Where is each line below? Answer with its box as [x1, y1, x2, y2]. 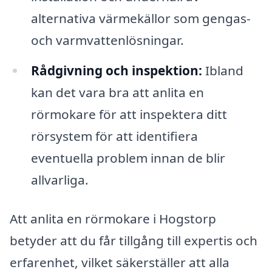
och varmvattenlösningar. [30, 32, 184, 49]
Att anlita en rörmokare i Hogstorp [10, 210, 216, 227]
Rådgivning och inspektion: [30, 62, 202, 80]
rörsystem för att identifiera [30, 127, 198, 145]
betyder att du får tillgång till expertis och [10, 232, 257, 249]
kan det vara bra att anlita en [30, 84, 204, 101]
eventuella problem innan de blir [30, 149, 225, 167]
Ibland [202, 62, 243, 80]
